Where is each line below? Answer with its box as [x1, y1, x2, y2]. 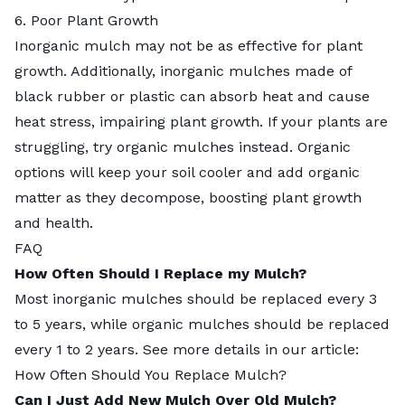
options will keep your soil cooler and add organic [14, 164, 360, 182]
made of [290, 62, 352, 80]
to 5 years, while [14, 316, 132, 334]
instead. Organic [234, 138, 351, 156]
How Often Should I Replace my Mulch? [14, 265, 306, 283]
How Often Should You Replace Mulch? [14, 366, 287, 384]
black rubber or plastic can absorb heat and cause [14, 88, 370, 106]
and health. [14, 214, 93, 232]
